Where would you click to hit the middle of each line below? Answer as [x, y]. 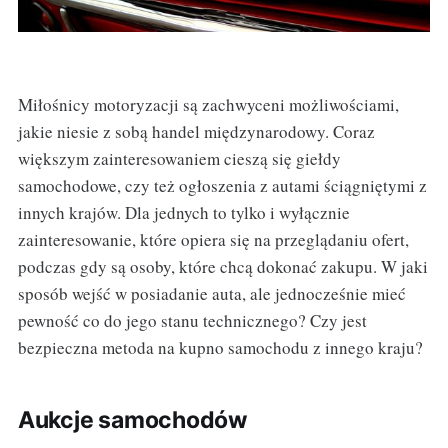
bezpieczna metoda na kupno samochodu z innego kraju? [220, 347]
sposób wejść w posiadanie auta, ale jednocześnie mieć [211, 293]
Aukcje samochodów [133, 419]
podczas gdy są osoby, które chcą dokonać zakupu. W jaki [222, 266]
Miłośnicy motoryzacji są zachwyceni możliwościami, [208, 104]
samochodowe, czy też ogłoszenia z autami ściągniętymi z [222, 185]
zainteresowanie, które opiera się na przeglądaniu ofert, [213, 239]
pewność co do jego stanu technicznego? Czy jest [192, 320]
